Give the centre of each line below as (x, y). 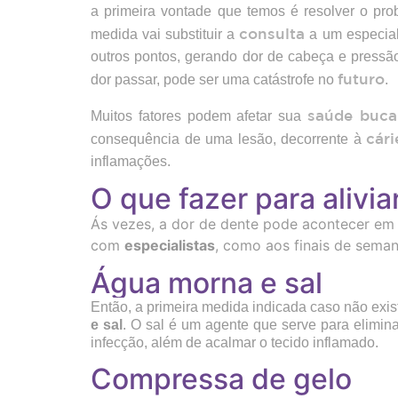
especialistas (170, 246)
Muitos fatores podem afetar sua (199, 115)
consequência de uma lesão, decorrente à (229, 139)
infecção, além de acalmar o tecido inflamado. (235, 342)
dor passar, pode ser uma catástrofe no (214, 80)
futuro (361, 79)
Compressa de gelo (221, 378)
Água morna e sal (207, 283)
